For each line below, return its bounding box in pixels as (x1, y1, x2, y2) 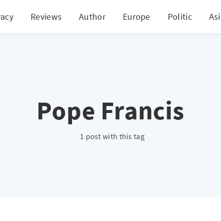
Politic (167, 10, 192, 22)
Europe (122, 10, 150, 22)
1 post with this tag (79, 131, 145, 141)
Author (79, 10, 106, 22)
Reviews (31, 10, 62, 22)
